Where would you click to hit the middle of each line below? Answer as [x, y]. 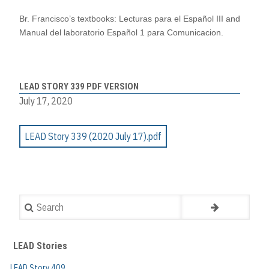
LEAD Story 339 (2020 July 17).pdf [93, 136]
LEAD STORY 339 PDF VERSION [79, 86]
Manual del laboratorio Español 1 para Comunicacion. [121, 33]
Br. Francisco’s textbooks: [69, 19]
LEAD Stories [40, 246]
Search [33, 201]
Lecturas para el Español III [171, 19]
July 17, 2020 [46, 101]
